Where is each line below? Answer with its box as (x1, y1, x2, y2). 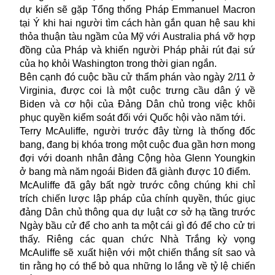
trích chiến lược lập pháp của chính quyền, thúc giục (20, 193, 255, 204)
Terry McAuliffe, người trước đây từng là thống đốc (20, 125, 255, 136)
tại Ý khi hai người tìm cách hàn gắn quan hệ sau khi (20, 17, 255, 28)
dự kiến (20, 4, 58, 15)
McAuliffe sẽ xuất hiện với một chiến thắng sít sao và (20, 247, 255, 258)
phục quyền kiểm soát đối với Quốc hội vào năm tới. (20, 112, 246, 123)
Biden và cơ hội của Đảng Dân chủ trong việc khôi (20, 98, 255, 109)
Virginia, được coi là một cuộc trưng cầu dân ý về (20, 85, 255, 96)
